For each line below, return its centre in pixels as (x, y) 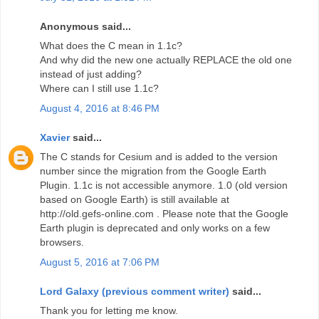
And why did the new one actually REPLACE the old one (166, 60)
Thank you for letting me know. (109, 311)
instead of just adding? (91, 74)
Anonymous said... (85, 27)
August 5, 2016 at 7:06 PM (100, 262)
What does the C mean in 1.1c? (111, 46)
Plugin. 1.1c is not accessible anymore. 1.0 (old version (164, 185)
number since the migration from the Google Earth (153, 171)
